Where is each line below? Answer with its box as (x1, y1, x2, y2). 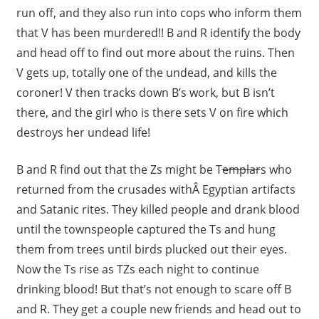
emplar (221, 162, 261, 178)
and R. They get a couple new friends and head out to (16, 301, 301, 318)
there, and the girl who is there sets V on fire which (16, 105, 288, 121)
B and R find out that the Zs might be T (16, 162, 222, 178)
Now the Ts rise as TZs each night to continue (16, 261, 259, 278)
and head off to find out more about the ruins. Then (16, 45, 295, 61)
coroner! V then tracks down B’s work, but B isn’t (16, 85, 275, 101)
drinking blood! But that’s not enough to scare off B (16, 281, 291, 298)
